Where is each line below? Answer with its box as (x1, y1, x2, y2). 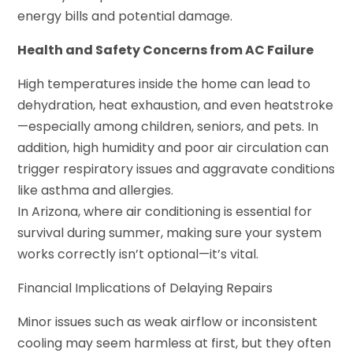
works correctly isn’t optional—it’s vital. (17, 244, 259, 263)
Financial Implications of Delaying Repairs (17, 278, 273, 297)
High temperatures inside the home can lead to (17, 74, 311, 93)
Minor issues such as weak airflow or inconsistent (17, 312, 318, 331)
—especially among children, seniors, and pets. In (17, 117, 319, 136)
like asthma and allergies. (17, 180, 174, 199)
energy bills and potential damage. (17, 6, 233, 25)
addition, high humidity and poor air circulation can (17, 138, 329, 157)
